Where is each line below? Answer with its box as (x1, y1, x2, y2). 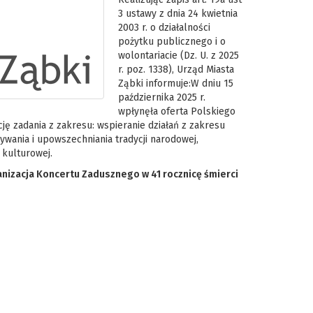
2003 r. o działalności (117, 22, 210, 34)
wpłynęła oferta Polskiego (117, 105, 235, 117)
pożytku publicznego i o (117, 36, 226, 48)
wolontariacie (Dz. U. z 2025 (117, 50, 239, 61)
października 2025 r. (117, 92, 205, 103)
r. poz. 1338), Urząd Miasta (117, 64, 234, 75)
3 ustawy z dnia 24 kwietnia (117, 8, 238, 20)
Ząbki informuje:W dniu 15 (117, 78, 233, 89)
